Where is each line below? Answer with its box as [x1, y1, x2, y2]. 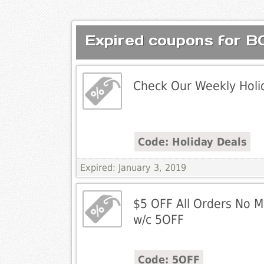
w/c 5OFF [133, 212, 184, 227]
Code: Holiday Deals [137, 136, 247, 148]
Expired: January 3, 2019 [80, 162, 186, 174]
